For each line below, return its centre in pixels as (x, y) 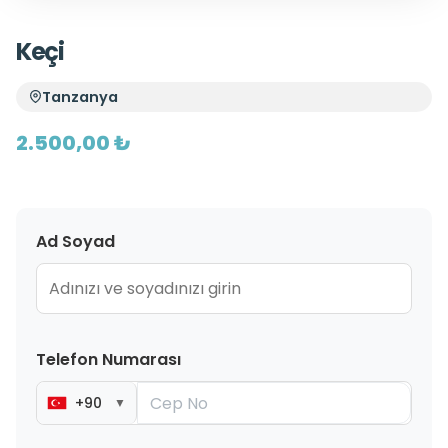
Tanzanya (80, 96)
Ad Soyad (75, 242)
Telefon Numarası (108, 360)
